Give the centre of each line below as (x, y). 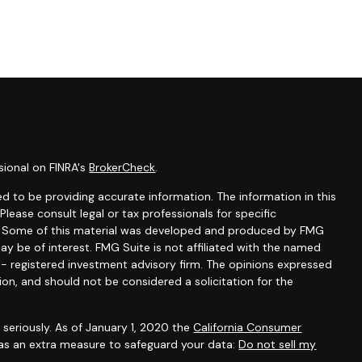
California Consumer (248, 327)
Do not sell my (278, 344)
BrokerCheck (122, 167)
